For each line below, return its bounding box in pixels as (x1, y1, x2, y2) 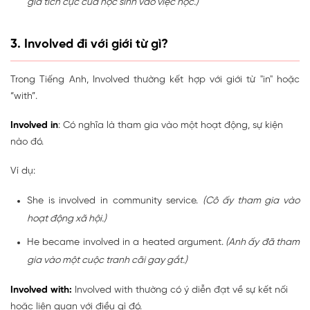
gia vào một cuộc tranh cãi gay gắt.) (27, 255, 188, 266)
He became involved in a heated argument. (27, 237, 224, 248)
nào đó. (10, 137, 44, 148)
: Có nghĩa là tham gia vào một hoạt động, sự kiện (58, 120, 283, 131)
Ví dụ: (10, 166, 35, 177)
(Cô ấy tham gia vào (203, 196, 300, 207)
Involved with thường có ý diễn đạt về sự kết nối (75, 285, 288, 296)
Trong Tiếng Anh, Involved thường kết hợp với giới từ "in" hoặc (10, 75, 300, 86)
